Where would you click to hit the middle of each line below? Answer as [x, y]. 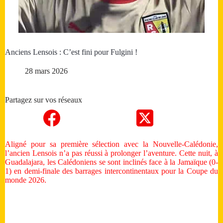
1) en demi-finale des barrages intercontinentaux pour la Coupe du [111, 171]
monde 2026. [26, 180]
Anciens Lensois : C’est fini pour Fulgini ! [71, 52]
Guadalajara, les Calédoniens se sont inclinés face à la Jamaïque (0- [111, 162]
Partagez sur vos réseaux [44, 100]
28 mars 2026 [46, 71]
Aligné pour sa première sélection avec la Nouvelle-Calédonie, [111, 144]
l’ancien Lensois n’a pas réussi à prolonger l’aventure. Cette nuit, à [111, 153]
